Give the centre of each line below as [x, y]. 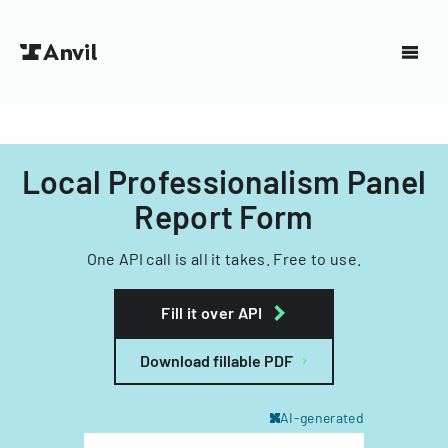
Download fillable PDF [216, 360]
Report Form [224, 216]
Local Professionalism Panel [224, 181]
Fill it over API [212, 312]
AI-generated [322, 417]
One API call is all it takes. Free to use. [224, 258]
